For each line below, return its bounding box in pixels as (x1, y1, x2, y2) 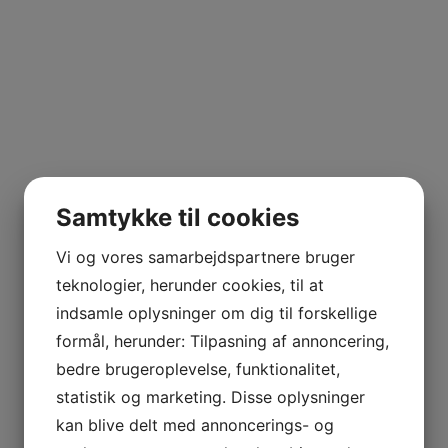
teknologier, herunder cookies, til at (56, 275, 324, 295)
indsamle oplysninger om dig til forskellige (56, 303, 377, 323)
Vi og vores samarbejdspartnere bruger (56, 247, 355, 267)
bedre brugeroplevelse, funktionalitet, (56, 359, 340, 379)
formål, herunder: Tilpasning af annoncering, (56, 331, 389, 351)
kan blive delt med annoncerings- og (56, 415, 334, 435)
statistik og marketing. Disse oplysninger (56, 387, 365, 407)
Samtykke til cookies (56, 203, 299, 232)
